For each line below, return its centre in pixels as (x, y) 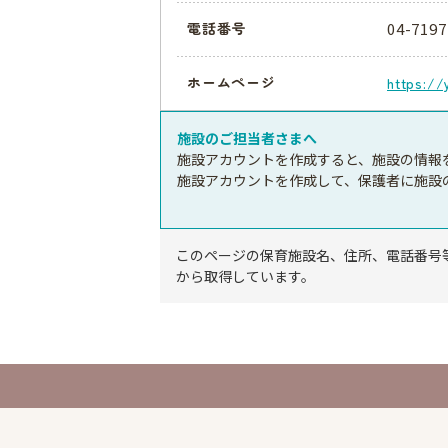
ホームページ (231, 82)
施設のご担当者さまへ (247, 137)
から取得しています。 (245, 275)
